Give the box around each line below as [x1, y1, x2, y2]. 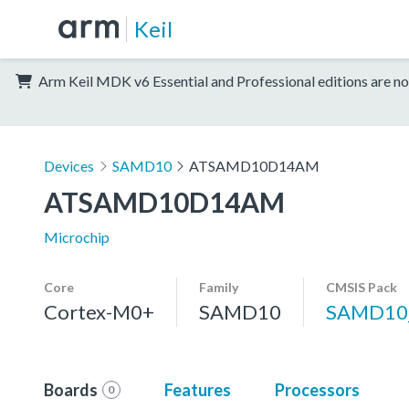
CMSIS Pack [326, 278, 397, 295]
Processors [274, 379, 360, 400]
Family [199, 278, 238, 295]
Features [163, 379, 231, 400]
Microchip [44, 227, 110, 246]
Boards [44, 379, 98, 400]
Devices [44, 156, 94, 174]
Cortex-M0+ [44, 299, 154, 324]
